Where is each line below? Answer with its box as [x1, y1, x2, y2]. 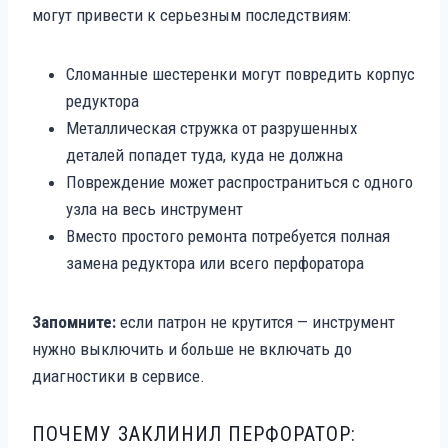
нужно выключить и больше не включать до [32, 338, 352, 359]
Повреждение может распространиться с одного [66, 171, 413, 192]
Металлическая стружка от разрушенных [66, 117, 357, 138]
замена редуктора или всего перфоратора [66, 252, 364, 273]
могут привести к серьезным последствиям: [32, 4, 351, 25]
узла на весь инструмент [66, 198, 243, 219]
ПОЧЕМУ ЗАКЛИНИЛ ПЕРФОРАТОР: [32, 421, 356, 446]
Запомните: [32, 311, 116, 332]
